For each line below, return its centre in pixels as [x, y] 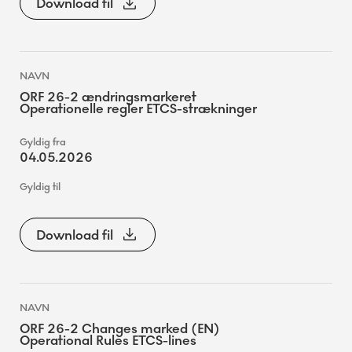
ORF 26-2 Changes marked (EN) [120, 328]
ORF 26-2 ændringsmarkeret [108, 97]
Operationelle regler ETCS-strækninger [138, 109]
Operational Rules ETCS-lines [108, 340]
